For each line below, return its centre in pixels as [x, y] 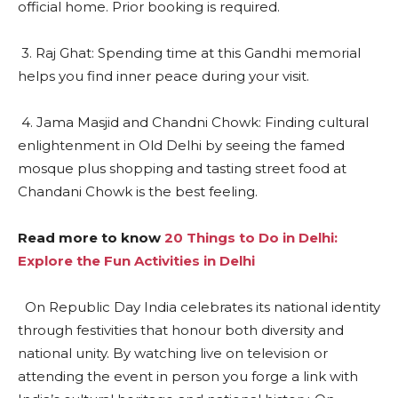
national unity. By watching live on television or [173, 353]
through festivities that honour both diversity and [181, 330]
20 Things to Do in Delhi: [251, 237]
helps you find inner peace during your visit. [163, 76]
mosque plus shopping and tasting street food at [182, 168]
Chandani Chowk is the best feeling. [138, 191]
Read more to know [89, 237]
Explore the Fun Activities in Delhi [136, 260]
